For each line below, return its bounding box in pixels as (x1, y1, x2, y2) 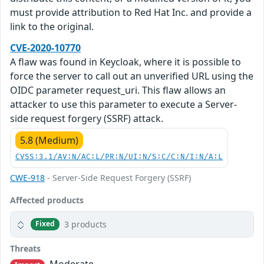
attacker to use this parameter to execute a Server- (10, 97, 237, 111)
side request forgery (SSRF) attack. (10, 111, 163, 125)
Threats (10, 242, 41, 254)
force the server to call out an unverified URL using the (10, 69, 253, 82)
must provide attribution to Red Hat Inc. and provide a (10, 5, 252, 19)
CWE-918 (10, 171, 45, 183)
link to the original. (10, 19, 94, 33)
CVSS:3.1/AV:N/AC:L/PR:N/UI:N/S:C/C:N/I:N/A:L (15, 152, 223, 161)
